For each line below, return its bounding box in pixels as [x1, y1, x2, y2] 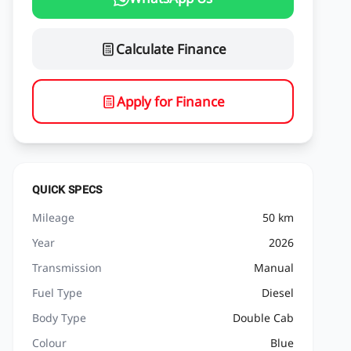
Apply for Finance [117, 92, 225, 110]
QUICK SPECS [32, 183, 103, 196]
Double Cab [233, 310, 294, 325]
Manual [254, 260, 294, 275]
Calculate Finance [115, 40, 226, 58]
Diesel [262, 285, 294, 300]
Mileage [32, 210, 74, 225]
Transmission [32, 260, 102, 275]
